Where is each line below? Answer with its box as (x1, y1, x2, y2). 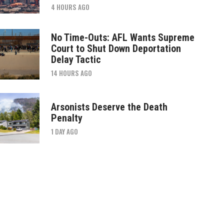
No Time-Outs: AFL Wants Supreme (50, 31, 194, 43)
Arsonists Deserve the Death (50, 100, 167, 113)
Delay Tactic (50, 53, 101, 65)
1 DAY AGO (50, 126, 78, 136)
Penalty (50, 111, 82, 124)
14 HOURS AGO (50, 67, 92, 78)
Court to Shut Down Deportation (50, 42, 181, 54)
